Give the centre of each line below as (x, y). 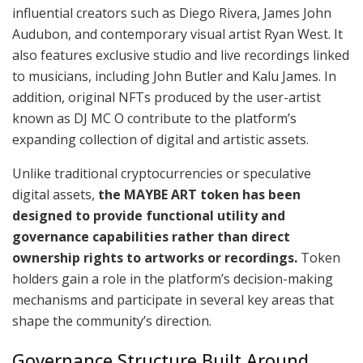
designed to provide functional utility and (149, 215)
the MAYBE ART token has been (199, 194)
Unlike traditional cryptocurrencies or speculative (162, 173)
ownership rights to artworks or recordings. (155, 257)
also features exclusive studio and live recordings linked (181, 55)
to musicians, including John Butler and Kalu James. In (174, 76)
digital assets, (55, 194)
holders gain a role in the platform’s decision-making (173, 278)
